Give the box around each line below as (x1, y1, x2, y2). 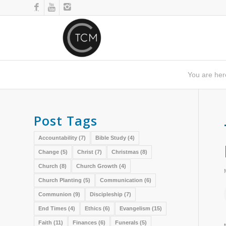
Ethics (85, 205, 101, 211)
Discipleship (90, 191, 123, 197)
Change (38, 149, 59, 155)
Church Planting (38, 177, 82, 183)
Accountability (38, 135, 77, 141)
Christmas (111, 149, 139, 155)
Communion (38, 191, 72, 197)
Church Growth (76, 163, 118, 169)
